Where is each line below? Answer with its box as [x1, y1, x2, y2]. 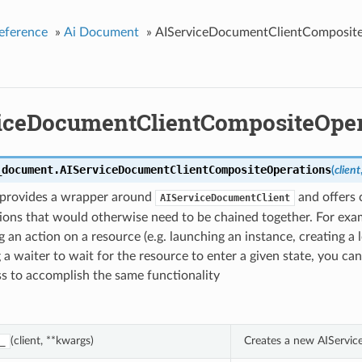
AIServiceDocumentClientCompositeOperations [59, 163, 331, 177]
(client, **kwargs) [10, 335, 94, 347]
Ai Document [63, 25, 139, 39]
